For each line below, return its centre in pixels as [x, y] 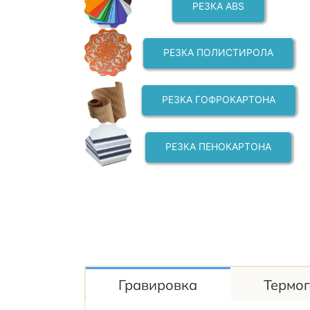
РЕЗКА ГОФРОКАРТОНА [218, 100]
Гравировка [158, 285]
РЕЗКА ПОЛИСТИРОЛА [219, 53]
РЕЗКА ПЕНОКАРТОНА [219, 146]
